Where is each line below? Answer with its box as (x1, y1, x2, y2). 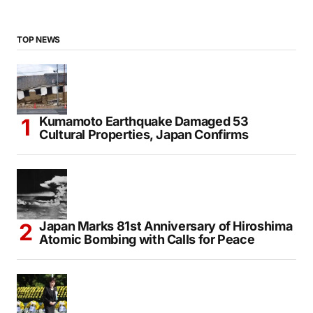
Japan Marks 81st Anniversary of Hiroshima (39, 218, 293, 233)
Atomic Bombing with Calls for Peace (39, 231, 255, 247)
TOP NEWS (17, 34, 61, 45)
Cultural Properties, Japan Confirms (39, 126, 249, 142)
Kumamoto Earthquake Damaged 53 (39, 113, 249, 129)
